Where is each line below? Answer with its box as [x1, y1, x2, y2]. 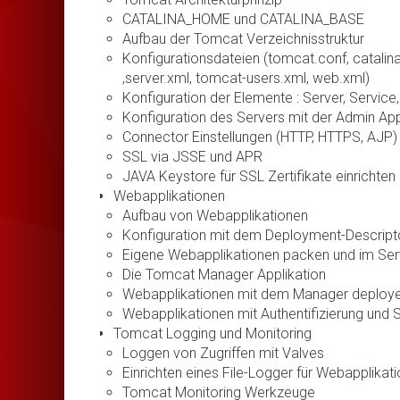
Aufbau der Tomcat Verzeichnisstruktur [122, 29, 364, 47]
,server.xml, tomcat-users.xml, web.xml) [122, 69, 370, 87]
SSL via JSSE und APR [122, 147, 262, 165]
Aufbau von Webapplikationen [122, 206, 308, 224]
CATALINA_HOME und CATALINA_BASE [122, 10, 364, 28]
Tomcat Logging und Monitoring [113, 324, 312, 342]
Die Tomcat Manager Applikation [122, 265, 326, 283]
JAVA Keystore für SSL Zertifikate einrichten [122, 167, 396, 185]
